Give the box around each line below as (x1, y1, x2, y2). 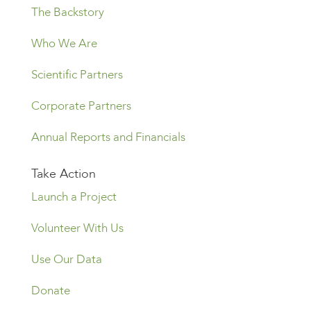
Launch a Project (31, 189, 117, 205)
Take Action (31, 165, 96, 183)
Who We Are (31, 35, 97, 52)
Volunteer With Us (31, 220, 124, 237)
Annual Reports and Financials (31, 129, 185, 146)
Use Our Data (31, 251, 102, 268)
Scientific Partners (31, 67, 123, 83)
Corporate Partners (31, 98, 131, 115)
